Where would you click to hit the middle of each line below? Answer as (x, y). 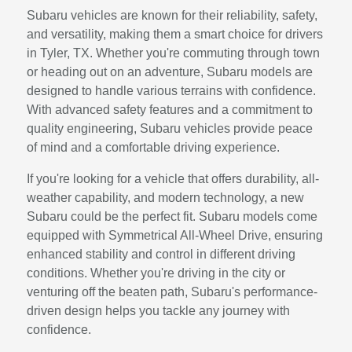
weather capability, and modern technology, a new (166, 198)
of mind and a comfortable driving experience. (154, 147)
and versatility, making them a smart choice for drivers (175, 34)
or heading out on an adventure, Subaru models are (170, 72)
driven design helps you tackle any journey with (159, 311)
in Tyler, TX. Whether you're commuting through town (174, 53)
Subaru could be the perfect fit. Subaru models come (172, 216)
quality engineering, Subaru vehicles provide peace (170, 128)
